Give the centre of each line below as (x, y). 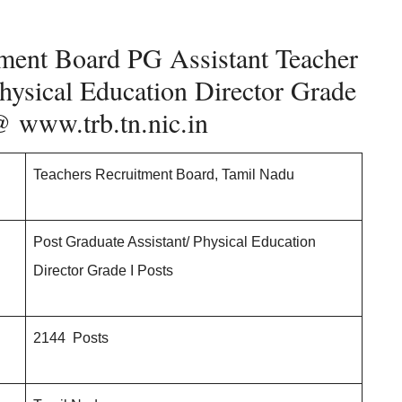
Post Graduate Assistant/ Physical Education (175, 242)
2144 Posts (71, 338)
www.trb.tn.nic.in (114, 122)
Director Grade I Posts (103, 271)
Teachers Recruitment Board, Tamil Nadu (164, 175)
